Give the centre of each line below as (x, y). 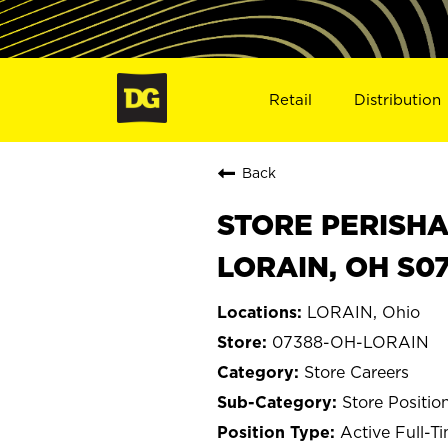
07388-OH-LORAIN (350, 341)
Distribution (398, 99)
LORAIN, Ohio (363, 311)
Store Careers (356, 371)
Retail (290, 99)
